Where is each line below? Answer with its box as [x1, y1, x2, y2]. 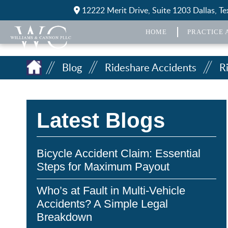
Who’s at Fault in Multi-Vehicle [37, 184, 185, 197]
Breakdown [37, 211, 92, 223]
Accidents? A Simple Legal [37, 197, 168, 210]
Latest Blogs [37, 108, 165, 132]
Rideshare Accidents [105, 60, 196, 74]
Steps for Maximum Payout [37, 160, 169, 173]
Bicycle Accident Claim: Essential [37, 147, 201, 160]
